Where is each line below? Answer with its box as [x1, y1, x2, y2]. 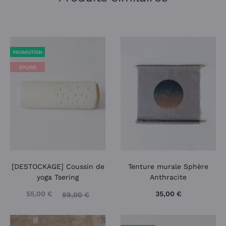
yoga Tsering [37, 173, 79, 182]
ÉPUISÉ [19, 65, 36, 71]
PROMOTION [13, 49, 42, 55]
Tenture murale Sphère [128, 162, 208, 171]
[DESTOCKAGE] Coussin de [11, 162, 104, 171]
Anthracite [150, 173, 187, 182]
